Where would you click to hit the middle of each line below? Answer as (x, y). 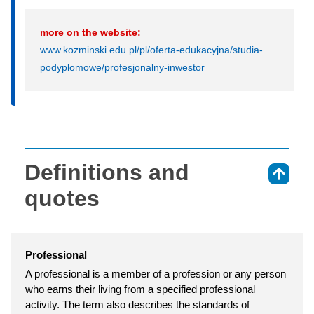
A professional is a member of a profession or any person (156, 273)
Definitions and (107, 172)
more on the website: (90, 32)
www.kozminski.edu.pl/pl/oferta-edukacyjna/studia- (151, 49)
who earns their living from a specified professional (140, 289)
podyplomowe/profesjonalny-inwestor (122, 67)
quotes (62, 198)
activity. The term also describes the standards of (137, 304)
